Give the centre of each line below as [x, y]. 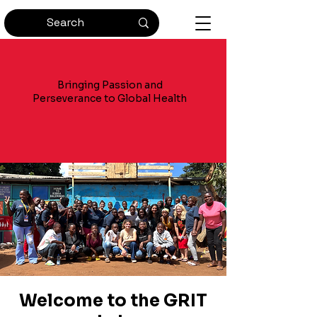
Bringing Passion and [110, 85]
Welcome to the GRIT [113, 301]
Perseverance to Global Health [110, 98]
